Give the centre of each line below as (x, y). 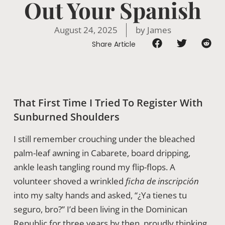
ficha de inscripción (162, 181)
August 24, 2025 (86, 30)
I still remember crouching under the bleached (104, 139)
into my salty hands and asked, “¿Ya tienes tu (100, 195)
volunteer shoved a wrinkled (69, 181)
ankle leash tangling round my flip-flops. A (94, 167)
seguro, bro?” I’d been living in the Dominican (100, 209)
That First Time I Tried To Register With (108, 103)
